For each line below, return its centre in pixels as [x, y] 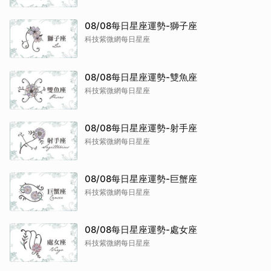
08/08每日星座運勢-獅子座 [141, 26]
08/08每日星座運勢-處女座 [141, 230]
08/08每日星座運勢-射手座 [141, 128]
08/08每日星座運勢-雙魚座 [141, 77]
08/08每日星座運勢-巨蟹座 [141, 179]
